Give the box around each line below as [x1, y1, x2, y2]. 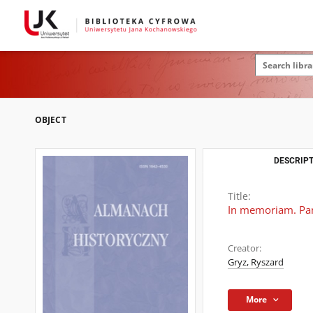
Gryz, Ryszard [228, 256, 284, 268]
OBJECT [35, 114, 66, 126]
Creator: [228, 242, 261, 254]
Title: [228, 189, 251, 203]
